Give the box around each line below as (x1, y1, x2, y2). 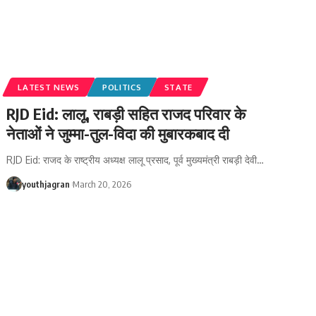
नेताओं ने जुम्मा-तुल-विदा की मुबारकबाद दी (6, 123, 230, 143)
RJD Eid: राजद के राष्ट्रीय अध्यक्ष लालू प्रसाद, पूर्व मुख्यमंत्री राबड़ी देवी (6, 153, 257, 166)
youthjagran (22, 178, 71, 190)
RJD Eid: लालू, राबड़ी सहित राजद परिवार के (6, 103, 246, 123)
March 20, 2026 (73, 178, 132, 190)
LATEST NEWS (18, 81, 80, 92)
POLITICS (102, 81, 142, 92)
